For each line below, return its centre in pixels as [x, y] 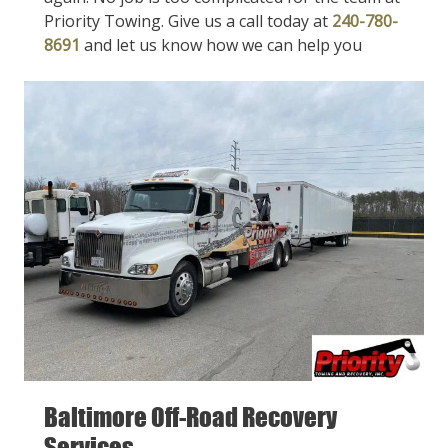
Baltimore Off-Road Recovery [190, 416]
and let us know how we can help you [223, 45]
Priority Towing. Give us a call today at [188, 21]
